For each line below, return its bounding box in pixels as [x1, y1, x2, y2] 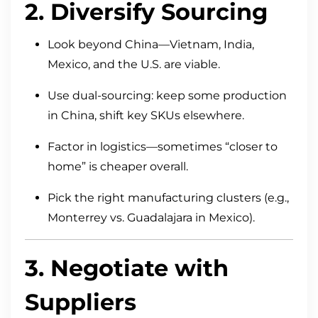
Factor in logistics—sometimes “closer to [48, 140, 278, 154]
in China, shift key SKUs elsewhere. [48, 109, 244, 123]
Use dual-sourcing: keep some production [48, 89, 287, 103]
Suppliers [25, 288, 136, 317]
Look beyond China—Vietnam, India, [48, 38, 254, 52]
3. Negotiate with [25, 254, 229, 283]
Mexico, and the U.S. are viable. [48, 57, 220, 72]
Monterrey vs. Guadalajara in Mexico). [48, 211, 255, 225]
